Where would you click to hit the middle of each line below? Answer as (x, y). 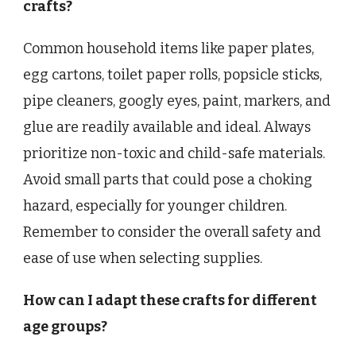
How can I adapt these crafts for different (170, 300)
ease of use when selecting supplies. (143, 258)
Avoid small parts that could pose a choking (168, 179)
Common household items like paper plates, (168, 48)
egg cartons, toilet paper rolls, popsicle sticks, (172, 74)
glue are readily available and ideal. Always (167, 127)
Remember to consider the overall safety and (172, 232)
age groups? (65, 326)
